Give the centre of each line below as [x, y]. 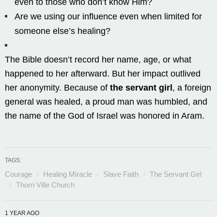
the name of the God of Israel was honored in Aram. [105, 116]
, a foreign [192, 87]
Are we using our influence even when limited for [108, 16]
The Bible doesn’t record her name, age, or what [98, 59]
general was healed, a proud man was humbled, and [106, 101]
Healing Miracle [68, 174]
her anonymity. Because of [57, 87]
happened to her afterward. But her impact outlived [103, 73]
